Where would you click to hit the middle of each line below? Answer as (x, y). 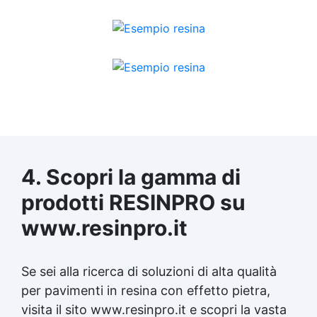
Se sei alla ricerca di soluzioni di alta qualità (149, 271)
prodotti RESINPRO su (133, 202)
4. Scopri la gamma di (131, 177)
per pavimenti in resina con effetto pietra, (146, 290)
